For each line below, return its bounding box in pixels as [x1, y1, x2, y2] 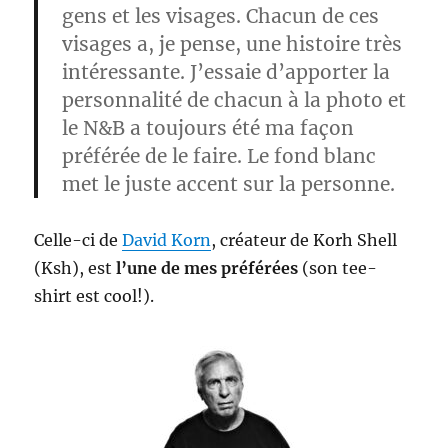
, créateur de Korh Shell [211, 230, 398, 250]
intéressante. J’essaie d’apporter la [62, 60, 391, 84]
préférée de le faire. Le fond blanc [62, 144, 377, 168]
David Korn [122, 230, 212, 250]
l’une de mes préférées [116, 258, 299, 278]
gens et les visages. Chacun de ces [62, 4, 380, 28]
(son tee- [298, 258, 378, 278]
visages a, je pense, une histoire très [62, 32, 403, 56]
